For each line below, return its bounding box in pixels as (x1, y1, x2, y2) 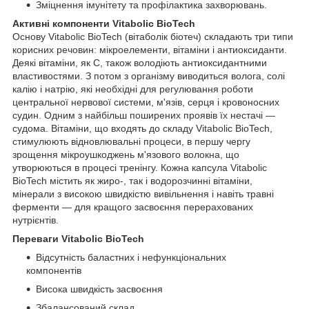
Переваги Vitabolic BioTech (12, 232, 144, 244)
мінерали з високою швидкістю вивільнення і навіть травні (12, 188, 274, 199)
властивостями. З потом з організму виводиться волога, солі (12, 70, 285, 81)
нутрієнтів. (12, 214, 59, 226)
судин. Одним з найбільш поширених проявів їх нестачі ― (12, 109, 275, 121)
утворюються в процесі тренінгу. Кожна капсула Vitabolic (12, 161, 267, 173)
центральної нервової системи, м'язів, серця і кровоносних (12, 96, 279, 108)
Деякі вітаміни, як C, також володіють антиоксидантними (12, 57, 267, 68)
